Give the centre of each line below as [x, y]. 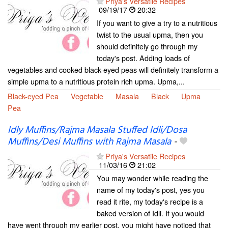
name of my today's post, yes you [151, 190]
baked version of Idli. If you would [150, 213]
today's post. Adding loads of [143, 58]
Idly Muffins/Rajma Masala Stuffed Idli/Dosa [97, 131]
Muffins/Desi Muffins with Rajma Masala [89, 142]
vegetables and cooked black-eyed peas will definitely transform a [113, 69]
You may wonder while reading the [152, 178]
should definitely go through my [147, 46]
